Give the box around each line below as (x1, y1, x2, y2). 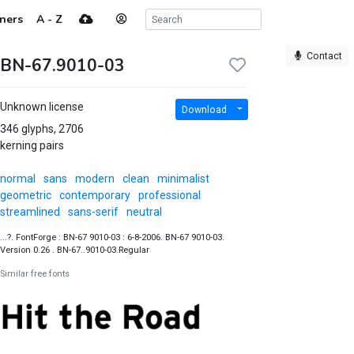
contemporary (58, 189, 130, 201)
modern (74, 172, 115, 185)
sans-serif (67, 205, 119, 218)
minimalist (156, 172, 209, 185)
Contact (307, 50, 342, 62)
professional (137, 189, 201, 201)
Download (181, 104, 227, 115)
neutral (126, 205, 162, 218)
